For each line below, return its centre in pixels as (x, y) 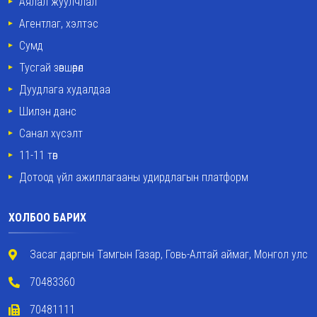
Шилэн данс (48, 111)
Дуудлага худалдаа (65, 90)
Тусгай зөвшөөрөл (51, 68)
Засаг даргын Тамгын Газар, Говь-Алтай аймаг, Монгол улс (169, 254)
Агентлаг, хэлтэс (59, 24)
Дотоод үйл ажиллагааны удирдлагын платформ (134, 177)
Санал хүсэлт (51, 133)
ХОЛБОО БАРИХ (47, 218)
